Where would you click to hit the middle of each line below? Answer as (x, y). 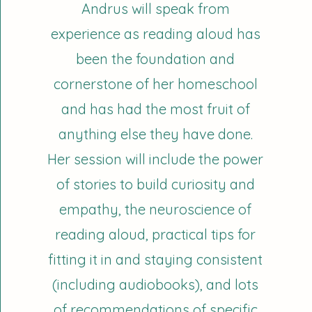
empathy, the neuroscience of (156, 209)
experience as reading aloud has (155, 34)
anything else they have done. (155, 134)
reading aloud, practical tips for (156, 234)
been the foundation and (156, 59)
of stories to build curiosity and (155, 184)
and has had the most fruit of (155, 109)
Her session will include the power (156, 159)
